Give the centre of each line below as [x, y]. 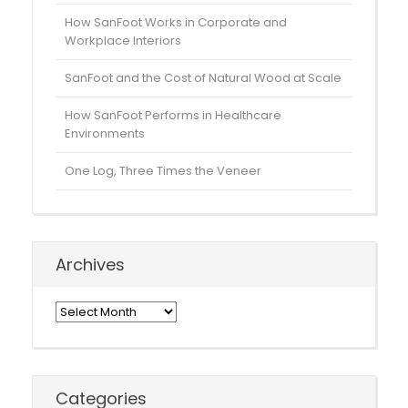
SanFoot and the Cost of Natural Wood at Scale [203, 78]
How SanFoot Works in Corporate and [176, 22]
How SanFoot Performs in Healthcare [173, 115]
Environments [105, 133]
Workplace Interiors [123, 41]
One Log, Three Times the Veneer [163, 171]
